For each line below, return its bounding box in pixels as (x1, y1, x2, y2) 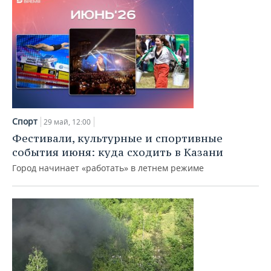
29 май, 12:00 (44, 117, 91, 127)
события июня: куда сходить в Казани (12, 145, 223, 159)
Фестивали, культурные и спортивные (12, 131, 223, 145)
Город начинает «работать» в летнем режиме (12, 162, 204, 174)
